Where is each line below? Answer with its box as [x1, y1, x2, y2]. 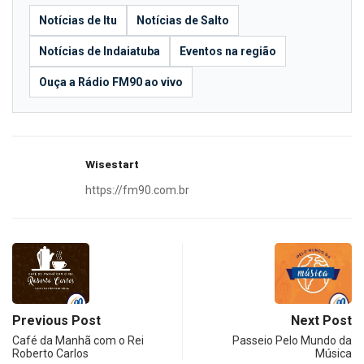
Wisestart [85, 157, 139, 171]
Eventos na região [180, 45, 276, 58]
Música [315, 347, 352, 361]
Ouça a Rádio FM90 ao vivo [39, 76, 183, 89]
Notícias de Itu [39, 14, 117, 28]
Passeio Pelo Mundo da [232, 334, 352, 348]
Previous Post [12, 313, 101, 329]
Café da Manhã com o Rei [12, 334, 144, 348]
